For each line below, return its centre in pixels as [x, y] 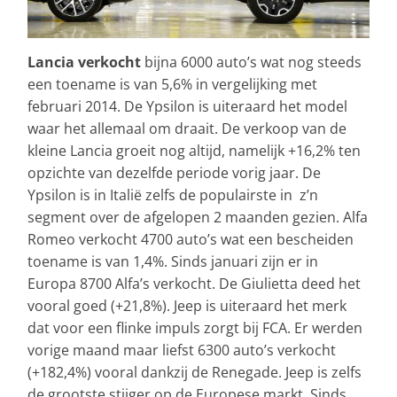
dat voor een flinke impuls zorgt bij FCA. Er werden [195, 328]
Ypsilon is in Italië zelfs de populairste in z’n [173, 195]
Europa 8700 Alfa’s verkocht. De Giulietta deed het [194, 284]
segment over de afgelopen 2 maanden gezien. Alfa [198, 218]
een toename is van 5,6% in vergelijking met [172, 85]
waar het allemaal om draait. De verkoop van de [187, 129]
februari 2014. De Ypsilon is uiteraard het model [187, 107]
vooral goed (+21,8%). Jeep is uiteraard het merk [187, 306]
